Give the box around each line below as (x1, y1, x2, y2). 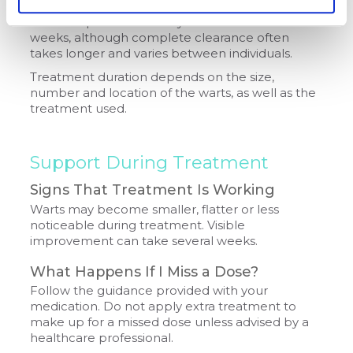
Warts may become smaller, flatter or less (30, 202, 280, 217)
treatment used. (30, 101, 128, 116)
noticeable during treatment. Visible (30, 217, 246, 232)
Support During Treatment (30, 151, 269, 174)
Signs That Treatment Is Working (30, 181, 276, 199)
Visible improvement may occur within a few (30, 14, 296, 29)
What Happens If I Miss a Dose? (30, 262, 259, 280)
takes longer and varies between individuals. (30, 46, 293, 61)
